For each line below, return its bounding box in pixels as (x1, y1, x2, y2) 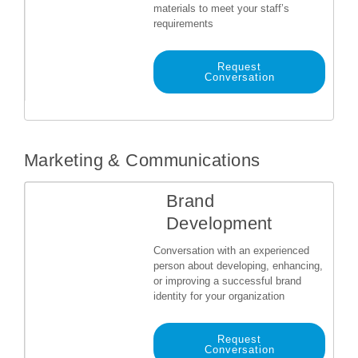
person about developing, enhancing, (153, 260, 323, 272)
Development (166, 213, 272, 233)
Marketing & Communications (24, 150, 261, 170)
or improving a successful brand (153, 275, 301, 287)
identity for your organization (153, 290, 284, 302)
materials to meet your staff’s (153, 2, 289, 14)
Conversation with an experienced (153, 245, 309, 257)
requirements (153, 18, 213, 30)
